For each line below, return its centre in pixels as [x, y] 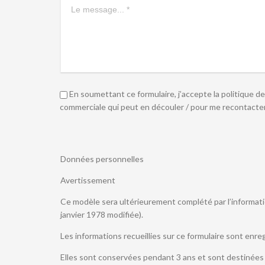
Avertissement [88, 180]
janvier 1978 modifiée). [102, 215]
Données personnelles [102, 159]
